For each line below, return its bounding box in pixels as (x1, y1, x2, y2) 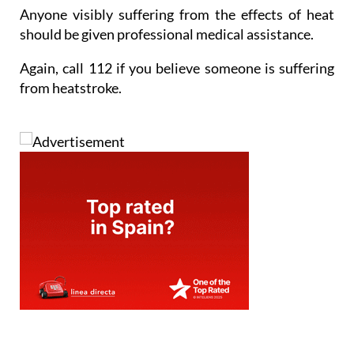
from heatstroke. (20, 78, 122, 96)
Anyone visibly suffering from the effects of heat (20, 5, 334, 23)
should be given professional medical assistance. (20, 24, 314, 43)
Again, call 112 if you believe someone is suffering (20, 58, 334, 77)
